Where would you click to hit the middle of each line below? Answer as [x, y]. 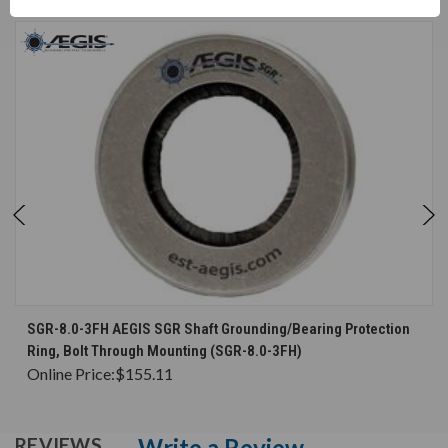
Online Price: [71, 374]
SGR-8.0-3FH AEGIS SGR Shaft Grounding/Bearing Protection [218, 329]
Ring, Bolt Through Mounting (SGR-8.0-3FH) [164, 351]
